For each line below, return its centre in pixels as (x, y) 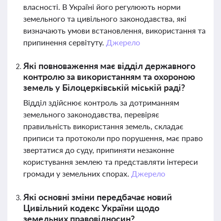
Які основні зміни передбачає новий (98, 197)
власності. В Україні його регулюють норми (102, 7)
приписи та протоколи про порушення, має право (113, 138)
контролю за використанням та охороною (109, 76)
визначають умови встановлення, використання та (114, 30)
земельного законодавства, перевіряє (91, 114)
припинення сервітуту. (65, 42)
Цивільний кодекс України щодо (91, 208)
